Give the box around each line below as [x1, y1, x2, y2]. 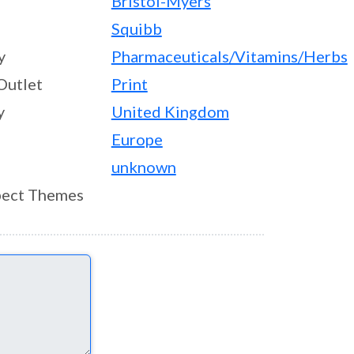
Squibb [111, 19, 162, 38]
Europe [111, 130, 163, 149]
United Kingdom [111, 102, 229, 121]
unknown [111, 157, 176, 176]
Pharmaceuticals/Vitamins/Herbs [111, 47, 348, 66]
